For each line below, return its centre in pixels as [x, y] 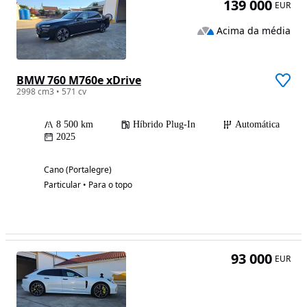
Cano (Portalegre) [78, 170]
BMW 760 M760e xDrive [79, 81]
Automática [257, 125]
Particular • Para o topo [88, 185]
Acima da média [254, 30]
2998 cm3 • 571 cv [51, 92]
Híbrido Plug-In [164, 125]
